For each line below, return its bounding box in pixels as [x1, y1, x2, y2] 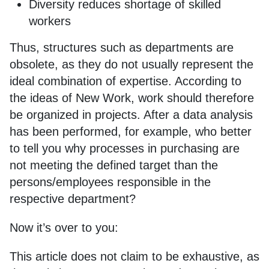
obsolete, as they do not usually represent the [10, 58, 253, 71]
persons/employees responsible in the [10, 175, 211, 189]
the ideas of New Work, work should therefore [10, 91, 254, 104]
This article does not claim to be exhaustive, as [10, 250, 259, 263]
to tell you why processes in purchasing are [10, 142, 240, 155]
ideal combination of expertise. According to [10, 74, 241, 88]
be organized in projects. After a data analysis [10, 108, 253, 121]
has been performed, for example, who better [10, 125, 252, 138]
